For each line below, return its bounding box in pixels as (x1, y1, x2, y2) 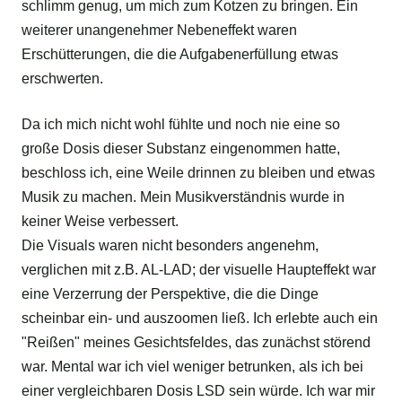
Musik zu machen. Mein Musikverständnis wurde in (22, 189, 345, 205)
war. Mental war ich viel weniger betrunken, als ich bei (22, 359, 363, 375)
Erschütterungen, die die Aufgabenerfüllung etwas (22, 47, 338, 63)
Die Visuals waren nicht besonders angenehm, (22, 238, 319, 254)
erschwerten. (22, 71, 103, 87)
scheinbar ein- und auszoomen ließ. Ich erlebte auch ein (22, 310, 378, 327)
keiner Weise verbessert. (22, 214, 179, 230)
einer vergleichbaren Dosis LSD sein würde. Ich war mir (22, 383, 375, 399)
